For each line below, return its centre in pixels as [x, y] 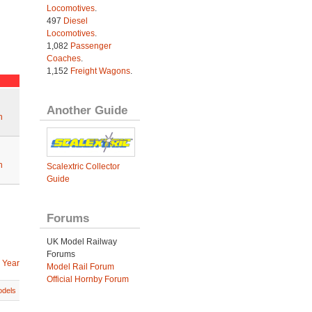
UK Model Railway [81, 242]
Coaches [63, 59]
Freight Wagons [100, 71]
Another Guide [87, 110]
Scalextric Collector [83, 167]
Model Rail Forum [80, 267]
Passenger [91, 46]
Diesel [75, 21]
